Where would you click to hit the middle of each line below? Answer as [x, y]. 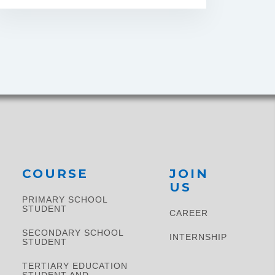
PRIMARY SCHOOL [65, 199]
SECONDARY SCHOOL [73, 233]
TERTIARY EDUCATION [75, 266]
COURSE [55, 174]
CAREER [189, 213]
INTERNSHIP [198, 237]
